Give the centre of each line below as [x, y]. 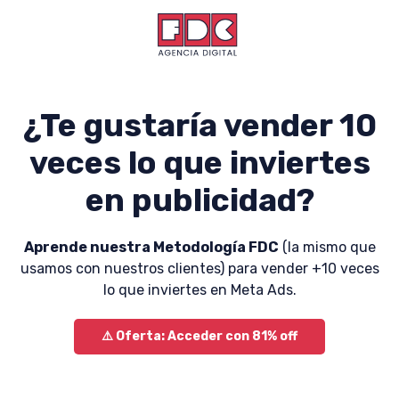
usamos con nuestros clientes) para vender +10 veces [199, 269]
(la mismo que [327, 247]
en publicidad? [199, 200]
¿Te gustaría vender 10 [199, 126]
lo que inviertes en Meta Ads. [199, 290]
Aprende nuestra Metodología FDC [151, 247]
